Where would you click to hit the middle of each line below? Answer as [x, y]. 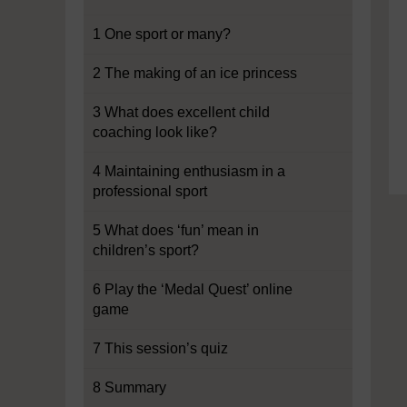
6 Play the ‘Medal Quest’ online [193, 289]
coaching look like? [155, 132]
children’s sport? [146, 250]
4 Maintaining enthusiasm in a [189, 171]
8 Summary [129, 387]
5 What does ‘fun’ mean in [176, 230]
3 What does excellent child [181, 112]
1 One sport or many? [162, 34]
